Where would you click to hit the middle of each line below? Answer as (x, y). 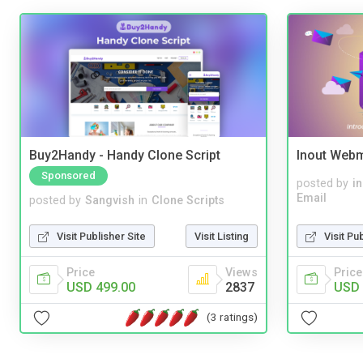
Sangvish (110, 200)
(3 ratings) (232, 317)
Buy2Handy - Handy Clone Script (125, 156)
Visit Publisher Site (101, 236)
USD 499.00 (101, 287)
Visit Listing (222, 236)
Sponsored (68, 175)
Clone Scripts (188, 200)
